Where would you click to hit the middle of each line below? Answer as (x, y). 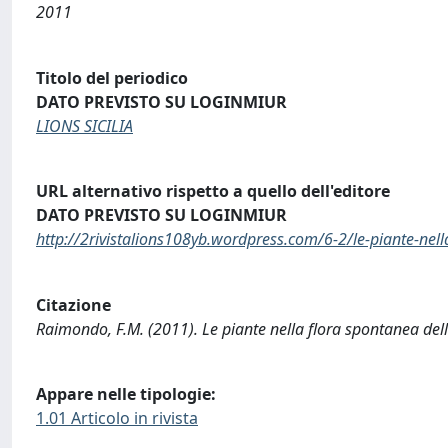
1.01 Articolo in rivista (117, 418)
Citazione (73, 304)
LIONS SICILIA (84, 125)
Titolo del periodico (112, 77)
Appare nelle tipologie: (126, 394)
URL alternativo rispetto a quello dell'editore (213, 191)
